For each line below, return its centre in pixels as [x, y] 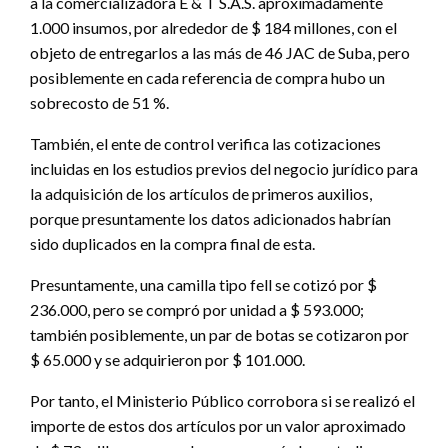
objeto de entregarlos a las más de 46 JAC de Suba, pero [220, 53]
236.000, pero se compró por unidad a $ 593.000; [197, 310]
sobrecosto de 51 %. [99, 103]
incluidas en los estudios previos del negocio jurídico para [224, 169]
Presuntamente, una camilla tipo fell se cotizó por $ [203, 285]
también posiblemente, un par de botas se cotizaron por [219, 335]
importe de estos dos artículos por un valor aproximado [218, 426]
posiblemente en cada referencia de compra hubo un [207, 78]
